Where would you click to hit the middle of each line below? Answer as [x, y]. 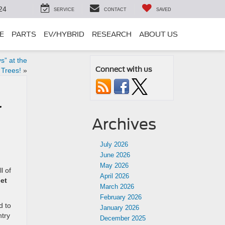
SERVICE [64, 10]
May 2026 [114, 165]
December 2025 [123, 218]
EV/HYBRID [64, 34]
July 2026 [114, 144]
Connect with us [124, 69]
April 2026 [115, 176]
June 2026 [115, 155]
